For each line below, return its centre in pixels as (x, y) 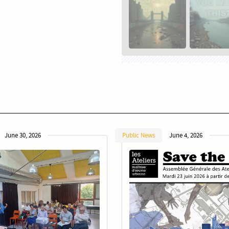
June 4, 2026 (186, 135)
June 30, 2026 (23, 135)
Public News (139, 135)
